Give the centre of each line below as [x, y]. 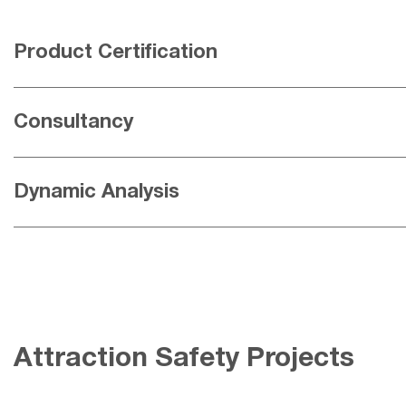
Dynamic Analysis [97, 192]
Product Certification [116, 53]
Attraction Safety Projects [184, 359]
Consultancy [73, 122]
